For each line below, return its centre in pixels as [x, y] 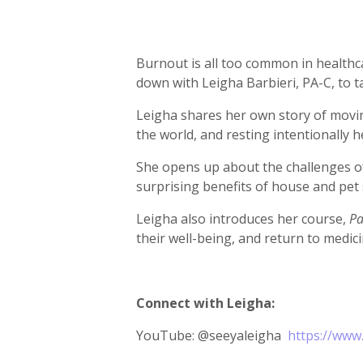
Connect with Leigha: [207, 303]
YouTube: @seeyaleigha [212, 335]
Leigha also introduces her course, [243, 219]
